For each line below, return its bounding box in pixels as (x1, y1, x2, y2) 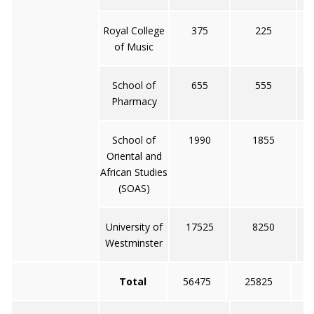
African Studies (100, 165, 168, 179)
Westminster (105, 236, 163, 250)
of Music (114, 40, 153, 53)
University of (105, 220, 163, 233)
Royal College (103, 24, 165, 37)
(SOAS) (118, 182, 150, 195)
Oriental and (106, 149, 162, 163)
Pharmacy (111, 95, 157, 108)
